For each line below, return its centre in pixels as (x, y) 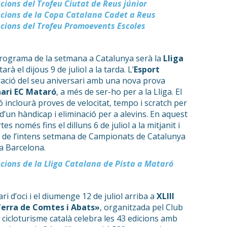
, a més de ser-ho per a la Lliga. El (119, 92)
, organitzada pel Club (141, 207)
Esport (147, 70)
